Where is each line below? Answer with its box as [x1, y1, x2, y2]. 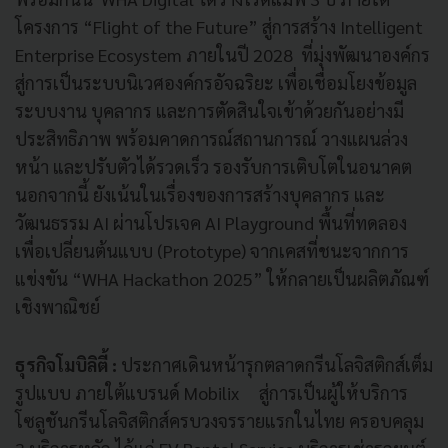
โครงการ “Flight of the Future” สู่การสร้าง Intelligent [15, 14, 423, 38]
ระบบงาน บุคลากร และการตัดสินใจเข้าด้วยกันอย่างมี [15, 98, 404, 122]
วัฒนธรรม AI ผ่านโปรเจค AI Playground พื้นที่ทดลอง [15, 210, 407, 234]
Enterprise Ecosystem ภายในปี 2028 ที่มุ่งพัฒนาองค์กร [15, 42, 430, 66]
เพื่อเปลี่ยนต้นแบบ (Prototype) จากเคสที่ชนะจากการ [15, 238, 409, 262]
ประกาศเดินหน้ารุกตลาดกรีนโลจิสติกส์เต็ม [117, 352, 433, 376]
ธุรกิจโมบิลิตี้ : [15, 352, 117, 376]
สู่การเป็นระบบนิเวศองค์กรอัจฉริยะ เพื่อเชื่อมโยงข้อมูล [15, 70, 417, 94]
